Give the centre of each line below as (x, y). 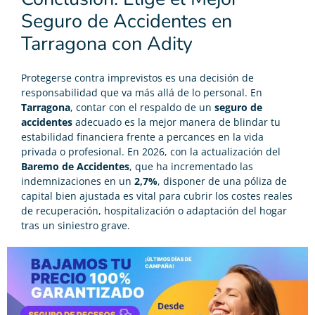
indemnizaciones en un (78, 181)
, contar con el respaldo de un (142, 107)
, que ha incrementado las (191, 166)
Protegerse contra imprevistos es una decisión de (137, 77)
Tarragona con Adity (107, 44)
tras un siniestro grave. (76, 225)
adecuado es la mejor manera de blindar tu (176, 122)
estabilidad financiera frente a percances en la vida (142, 136)
